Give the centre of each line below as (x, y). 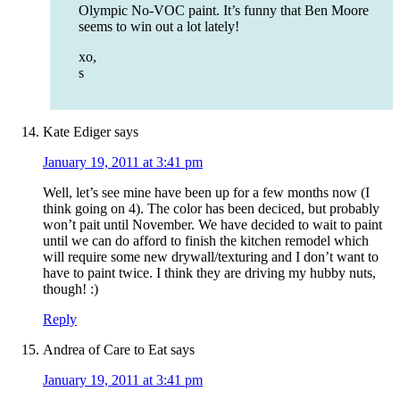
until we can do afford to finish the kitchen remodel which (206, 241)
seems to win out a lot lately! (159, 27)
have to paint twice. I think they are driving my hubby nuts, (209, 273)
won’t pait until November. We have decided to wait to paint (212, 225)
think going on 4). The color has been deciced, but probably (211, 209)
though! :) (71, 289)
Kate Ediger (77, 132)
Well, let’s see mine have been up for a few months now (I (206, 193)
